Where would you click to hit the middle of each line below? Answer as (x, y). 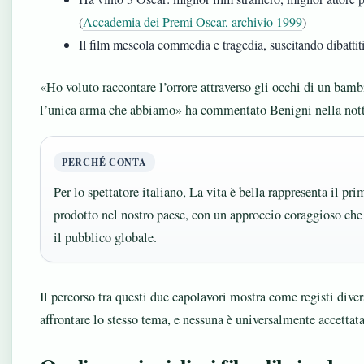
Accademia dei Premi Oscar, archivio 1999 (193, 22)
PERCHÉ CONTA (104, 162)
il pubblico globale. (105, 237)
